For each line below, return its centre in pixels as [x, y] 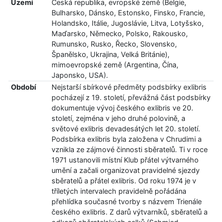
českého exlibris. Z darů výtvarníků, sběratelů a [129, 212]
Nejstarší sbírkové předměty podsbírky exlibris [129, 87]
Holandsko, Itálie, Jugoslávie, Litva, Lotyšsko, [127, 23]
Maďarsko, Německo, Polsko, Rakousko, [119, 34]
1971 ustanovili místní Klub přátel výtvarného [125, 160]
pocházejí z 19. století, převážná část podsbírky [131, 98]
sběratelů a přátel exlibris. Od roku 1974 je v [124, 181]
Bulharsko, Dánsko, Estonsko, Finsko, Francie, [128, 13]
